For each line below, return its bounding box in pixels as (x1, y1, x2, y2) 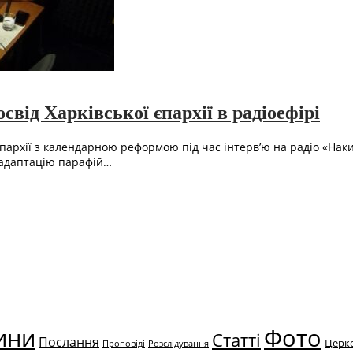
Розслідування (148, 338, 209, 350)
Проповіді (102, 337, 145, 350)
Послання (39, 333, 99, 351)
